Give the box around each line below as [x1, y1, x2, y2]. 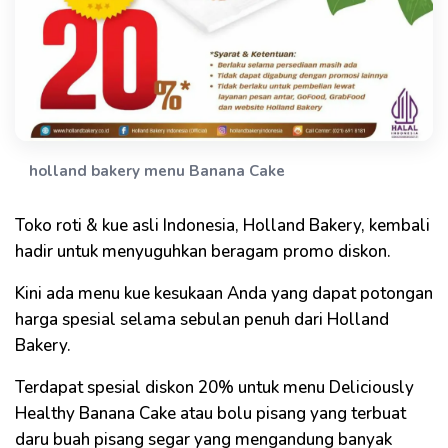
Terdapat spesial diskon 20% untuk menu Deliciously [15, 375, 414, 399]
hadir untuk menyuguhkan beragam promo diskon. [15, 239, 391, 263]
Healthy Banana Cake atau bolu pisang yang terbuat [15, 401, 406, 425]
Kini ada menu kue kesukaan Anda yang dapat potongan [15, 281, 433, 305]
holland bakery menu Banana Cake [29, 160, 285, 181]
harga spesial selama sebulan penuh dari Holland [15, 307, 389, 331]
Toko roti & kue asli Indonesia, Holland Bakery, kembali [15, 213, 430, 237]
